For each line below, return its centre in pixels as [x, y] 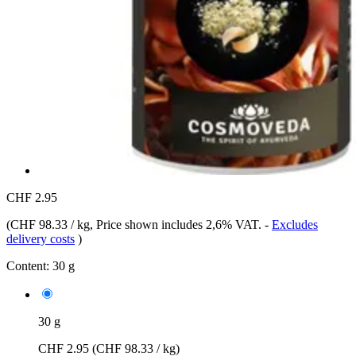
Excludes [295, 224]
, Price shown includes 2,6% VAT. [177, 224]
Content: [28, 265]
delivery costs [41, 238]
